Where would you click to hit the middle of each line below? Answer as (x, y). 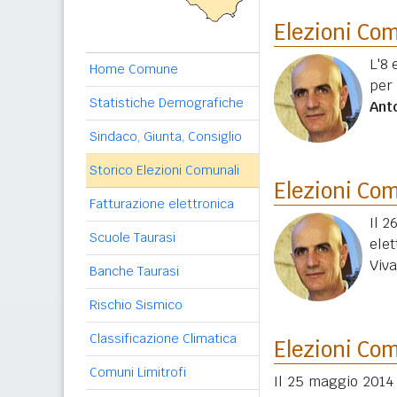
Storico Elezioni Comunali (164, 170)
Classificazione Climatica (163, 339)
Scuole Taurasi (132, 237)
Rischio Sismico (136, 305)
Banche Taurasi (134, 271)
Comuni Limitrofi (138, 372)
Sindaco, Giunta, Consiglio (166, 136)
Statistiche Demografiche (167, 103)
